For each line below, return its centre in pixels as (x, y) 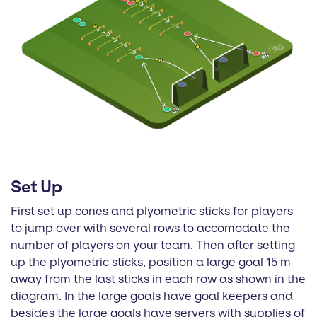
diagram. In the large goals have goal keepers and (152, 295)
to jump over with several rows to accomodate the (150, 227)
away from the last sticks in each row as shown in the (158, 278)
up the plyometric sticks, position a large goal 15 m (151, 261)
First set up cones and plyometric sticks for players (152, 211)
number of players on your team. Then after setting (153, 244)
